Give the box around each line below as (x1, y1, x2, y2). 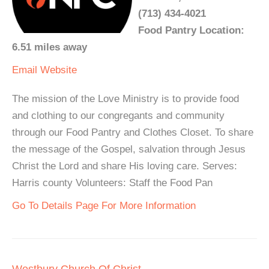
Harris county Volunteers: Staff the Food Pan (12, 177, 213, 189)
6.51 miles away (12, 41, 87, 53)
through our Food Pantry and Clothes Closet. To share (12, 127, 253, 138)
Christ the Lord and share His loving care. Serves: (12, 160, 237, 172)
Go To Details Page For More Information (12, 200, 196, 211)
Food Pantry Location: (138, 25, 244, 36)
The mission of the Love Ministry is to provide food (12, 93, 239, 104)
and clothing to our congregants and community (12, 110, 225, 121)
